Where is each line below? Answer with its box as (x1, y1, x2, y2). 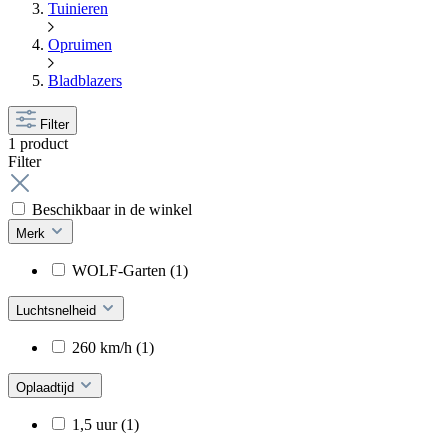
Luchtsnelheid (16, 302, 100, 318)
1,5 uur (72, 415, 121, 433)
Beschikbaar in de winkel (32, 200, 192, 218)
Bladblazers (48, 71, 122, 89)
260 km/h (72, 338, 136, 356)
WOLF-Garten (72, 261, 170, 279)
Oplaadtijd (16, 379, 78, 395)
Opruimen (48, 35, 112, 53)
